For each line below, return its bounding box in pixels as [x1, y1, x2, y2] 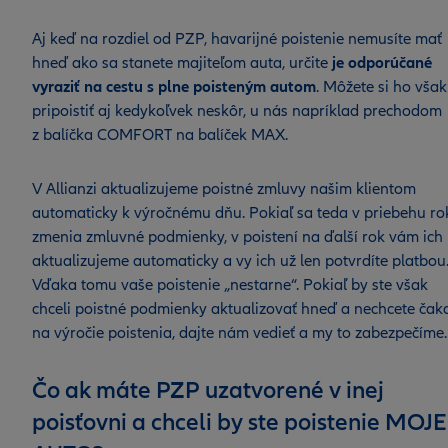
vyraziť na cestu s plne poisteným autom [32, 77, 316, 97]
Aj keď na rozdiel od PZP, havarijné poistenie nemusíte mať [32, 29, 442, 49]
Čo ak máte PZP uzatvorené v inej [32, 376, 384, 405]
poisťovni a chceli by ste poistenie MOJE [32, 408, 446, 437]
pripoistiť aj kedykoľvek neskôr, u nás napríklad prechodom [32, 101, 442, 121]
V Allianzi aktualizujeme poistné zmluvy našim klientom [32, 179, 416, 199]
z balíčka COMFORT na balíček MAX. [32, 125, 288, 145]
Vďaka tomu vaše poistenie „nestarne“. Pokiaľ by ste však [32, 275, 428, 295]
